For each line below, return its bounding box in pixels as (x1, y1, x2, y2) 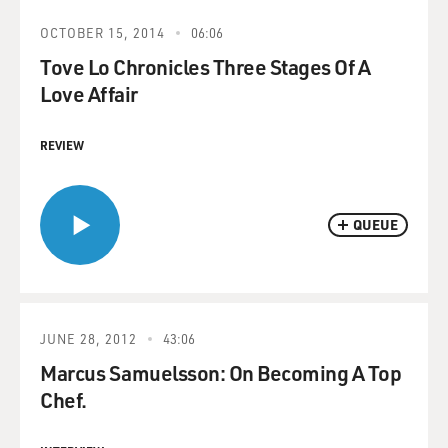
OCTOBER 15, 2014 (40, 23, 165, 41)
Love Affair (40, 79, 138, 107)
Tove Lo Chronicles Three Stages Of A (40, 52, 370, 80)
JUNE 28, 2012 (40, 329, 137, 347)
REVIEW (40, 136, 84, 153)
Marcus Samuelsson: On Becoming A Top (40, 358, 401, 386)
